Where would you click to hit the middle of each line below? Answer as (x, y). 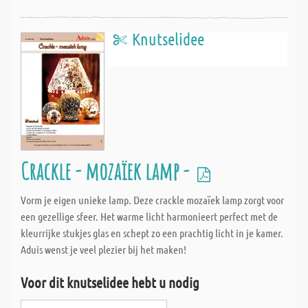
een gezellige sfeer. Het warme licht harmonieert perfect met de (149, 216)
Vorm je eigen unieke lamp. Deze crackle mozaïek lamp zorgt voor (152, 200)
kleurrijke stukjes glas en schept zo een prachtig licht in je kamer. (152, 233)
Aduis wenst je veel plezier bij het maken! (103, 249)
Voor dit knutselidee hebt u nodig (110, 282)
